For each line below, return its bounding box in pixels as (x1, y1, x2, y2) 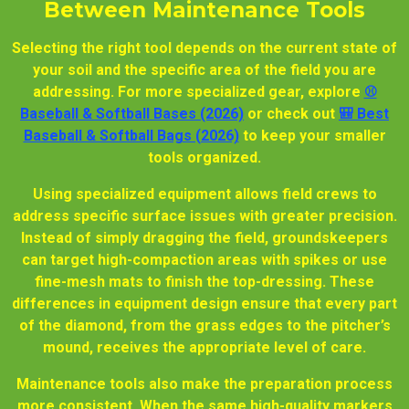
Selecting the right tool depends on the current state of (12, 38, 397, 57)
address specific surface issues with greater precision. (12, 206, 397, 225)
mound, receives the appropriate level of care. (43, 338, 366, 356)
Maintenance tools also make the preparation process (16, 374, 393, 393)
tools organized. (148, 148, 261, 166)
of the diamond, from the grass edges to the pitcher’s (18, 316, 391, 334)
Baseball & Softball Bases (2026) (20, 104, 244, 122)
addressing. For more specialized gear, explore (32, 82, 364, 100)
